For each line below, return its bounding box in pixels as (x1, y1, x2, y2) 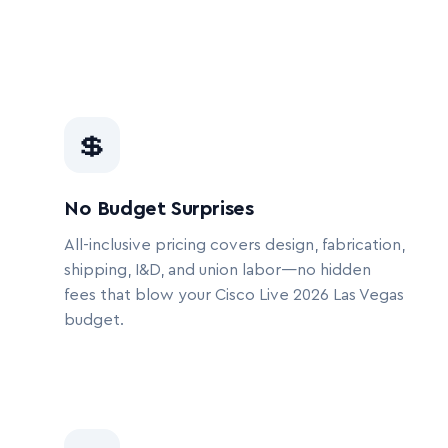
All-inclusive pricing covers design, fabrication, (64, 237, 405, 253)
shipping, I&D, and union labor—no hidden (64, 262, 371, 278)
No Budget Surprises (64, 199, 254, 219)
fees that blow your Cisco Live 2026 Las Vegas (64, 287, 404, 303)
